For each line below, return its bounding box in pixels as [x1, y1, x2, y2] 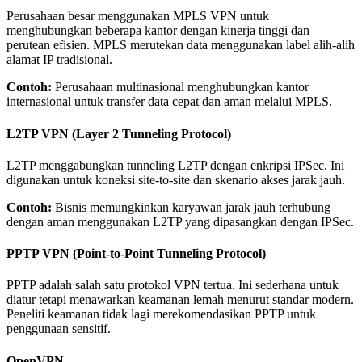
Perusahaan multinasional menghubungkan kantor [52, 80, 309, 95]
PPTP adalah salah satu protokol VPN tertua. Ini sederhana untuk [6, 278, 339, 293]
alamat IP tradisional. [6, 53, 112, 67]
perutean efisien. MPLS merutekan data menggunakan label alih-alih [6, 38, 355, 53]
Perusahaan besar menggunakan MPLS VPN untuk [6, 9, 269, 23]
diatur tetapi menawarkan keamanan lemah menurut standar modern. [6, 293, 354, 307]
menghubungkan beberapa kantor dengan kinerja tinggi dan [6, 23, 309, 38]
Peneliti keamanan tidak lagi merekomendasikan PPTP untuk [6, 307, 316, 322]
